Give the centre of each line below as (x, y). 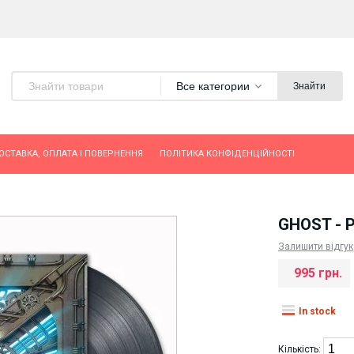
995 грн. (318, 273)
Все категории (213, 86)
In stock (317, 311)
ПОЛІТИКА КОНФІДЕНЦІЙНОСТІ (227, 154)
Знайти (309, 86)
